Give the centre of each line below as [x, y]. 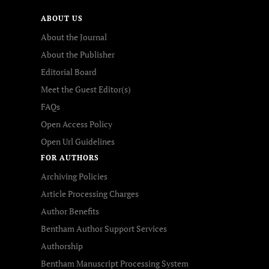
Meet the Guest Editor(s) [86, 89]
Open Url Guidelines [78, 141]
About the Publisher [78, 54]
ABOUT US [62, 18]
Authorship [62, 246]
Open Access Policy [77, 124]
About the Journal [74, 37]
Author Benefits [70, 211]
